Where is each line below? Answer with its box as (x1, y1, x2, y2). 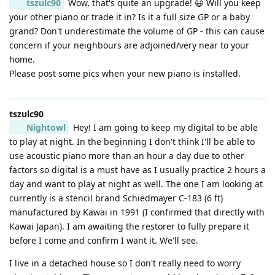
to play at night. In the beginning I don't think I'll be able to (9, 135, 255, 147)
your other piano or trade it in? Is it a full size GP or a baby (9, 10, 250, 23)
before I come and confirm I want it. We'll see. (9, 234, 198, 246)
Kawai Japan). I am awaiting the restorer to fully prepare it (9, 220, 249, 232)
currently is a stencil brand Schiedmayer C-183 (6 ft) (9, 192, 223, 204)
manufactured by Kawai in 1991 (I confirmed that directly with (9, 206, 265, 218)
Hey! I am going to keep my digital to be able (70, 121, 258, 133)
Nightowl (26, 121, 66, 133)
